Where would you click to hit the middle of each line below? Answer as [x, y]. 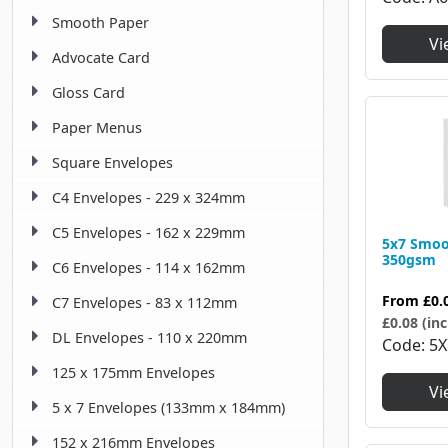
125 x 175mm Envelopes [133, 373]
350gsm [409, 259]
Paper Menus [97, 128]
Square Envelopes [112, 163]
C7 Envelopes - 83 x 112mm [144, 303]
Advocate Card [101, 58]
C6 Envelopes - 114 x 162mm [148, 268]
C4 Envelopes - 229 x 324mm [148, 198]
